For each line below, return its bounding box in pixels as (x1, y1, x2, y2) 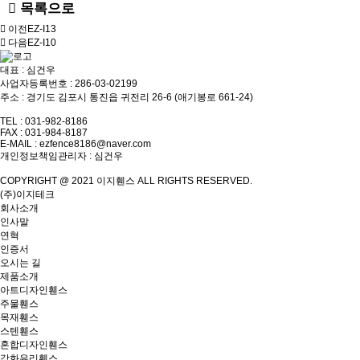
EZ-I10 (27, 37, 56, 49)
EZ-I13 (27, 23, 56, 35)
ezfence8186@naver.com (39, 138, 151, 150)
